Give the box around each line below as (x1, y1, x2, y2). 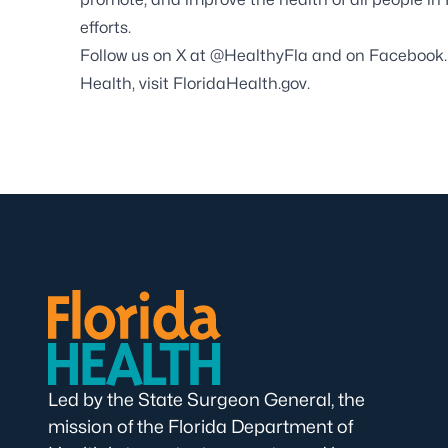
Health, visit (80, 73, 173, 93)
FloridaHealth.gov (173, 73, 307, 93)
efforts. (80, 17, 131, 37)
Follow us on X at (80, 45, 210, 65)
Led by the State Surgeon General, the (48, 388, 365, 410)
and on (308, 45, 369, 65)
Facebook (369, 45, 444, 65)
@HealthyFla (210, 45, 308, 65)
